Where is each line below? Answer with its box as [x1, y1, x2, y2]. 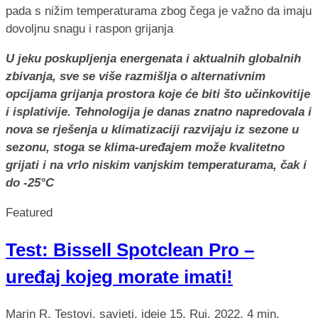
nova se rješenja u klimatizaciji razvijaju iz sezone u [6, 122, 299, 136]
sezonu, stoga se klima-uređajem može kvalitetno [6, 140, 285, 154]
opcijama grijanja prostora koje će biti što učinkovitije [6, 87, 310, 101]
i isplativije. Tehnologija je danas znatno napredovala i [6, 104, 312, 119]
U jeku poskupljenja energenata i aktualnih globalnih [6, 51, 301, 65]
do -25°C [6, 175, 54, 190]
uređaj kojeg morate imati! [6, 266, 233, 287]
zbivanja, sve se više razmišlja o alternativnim [6, 69, 265, 83]
